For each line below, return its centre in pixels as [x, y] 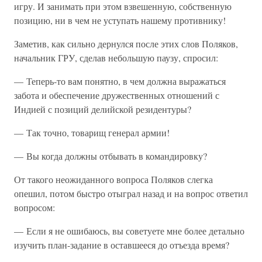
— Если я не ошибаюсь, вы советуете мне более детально [129, 231]
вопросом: [35, 207]
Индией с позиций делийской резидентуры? [103, 109]
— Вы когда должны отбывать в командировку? [111, 156]
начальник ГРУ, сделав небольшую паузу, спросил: [116, 58]
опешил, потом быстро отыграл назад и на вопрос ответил [131, 193]
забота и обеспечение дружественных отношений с [117, 95]
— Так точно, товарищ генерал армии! [92, 132]
